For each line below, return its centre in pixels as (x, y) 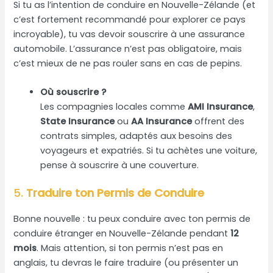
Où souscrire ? (73, 92)
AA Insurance (162, 122)
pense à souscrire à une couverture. (120, 165)
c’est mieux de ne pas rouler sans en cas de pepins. (128, 63)
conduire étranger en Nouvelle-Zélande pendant (122, 234)
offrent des (218, 122)
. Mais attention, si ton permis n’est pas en (130, 248)
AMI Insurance (221, 107)
